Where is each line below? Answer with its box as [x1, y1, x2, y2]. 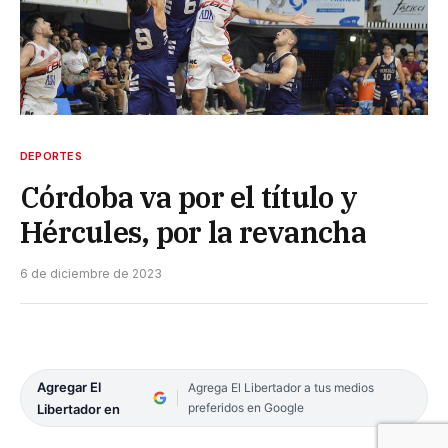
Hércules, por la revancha [20, 213, 366, 252]
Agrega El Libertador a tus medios [187, 380, 374, 396]
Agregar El [37, 379, 101, 396]
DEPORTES [20, 149, 82, 164]
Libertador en [37, 401, 120, 418]
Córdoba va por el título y [20, 178, 358, 217]
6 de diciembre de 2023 [20, 266, 162, 282]
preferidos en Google [187, 400, 304, 416]
